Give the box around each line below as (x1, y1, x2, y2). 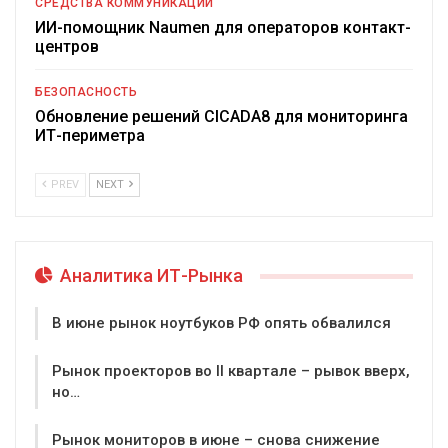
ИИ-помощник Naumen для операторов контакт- (35, 18, 411, 38)
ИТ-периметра (35, 126, 145, 146)
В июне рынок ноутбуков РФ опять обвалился (52, 313, 391, 332)
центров (35, 37, 99, 57)
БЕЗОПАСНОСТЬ (35, 85, 137, 100)
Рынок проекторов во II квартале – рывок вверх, (52, 361, 410, 380)
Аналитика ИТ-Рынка (56, 265, 243, 287)
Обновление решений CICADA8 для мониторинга (35, 107, 408, 127)
